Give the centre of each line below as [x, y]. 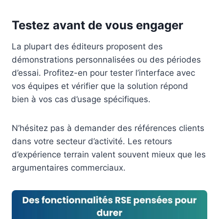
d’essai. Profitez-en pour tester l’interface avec [103, 73]
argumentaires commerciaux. [69, 167]
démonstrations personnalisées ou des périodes [106, 59]
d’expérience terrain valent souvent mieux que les [109, 154]
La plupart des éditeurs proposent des [87, 46]
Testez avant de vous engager [98, 25]
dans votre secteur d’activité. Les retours [92, 141]
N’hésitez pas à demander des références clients [108, 128]
